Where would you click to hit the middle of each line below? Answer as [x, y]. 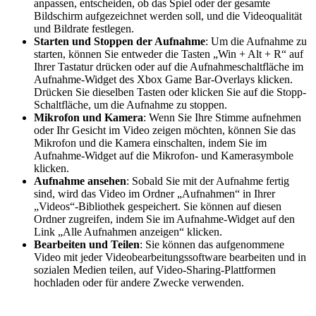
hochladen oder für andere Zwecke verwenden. [139, 282]
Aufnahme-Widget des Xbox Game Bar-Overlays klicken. [163, 79]
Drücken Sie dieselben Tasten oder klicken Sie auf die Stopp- [170, 92]
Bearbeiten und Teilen [87, 244]
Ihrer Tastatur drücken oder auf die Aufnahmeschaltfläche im [169, 66]
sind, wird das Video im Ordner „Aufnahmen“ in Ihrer [154, 193]
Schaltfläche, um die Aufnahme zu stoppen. [130, 104]
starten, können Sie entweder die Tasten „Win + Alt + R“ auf [169, 54]
